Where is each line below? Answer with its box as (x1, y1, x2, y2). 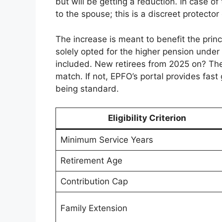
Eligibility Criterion (108, 113, 186, 123)
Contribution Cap (60, 176, 128, 187)
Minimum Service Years (60, 135, 153, 145)
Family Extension (60, 203, 127, 214)
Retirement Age (60, 156, 122, 166)
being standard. (55, 83, 119, 94)
